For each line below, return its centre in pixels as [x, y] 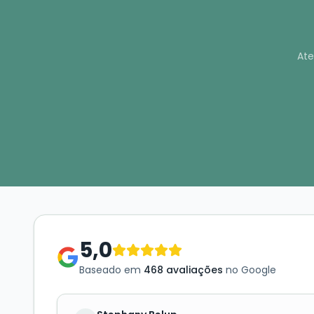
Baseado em [111, 270]
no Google [250, 270]
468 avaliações [183, 270]
